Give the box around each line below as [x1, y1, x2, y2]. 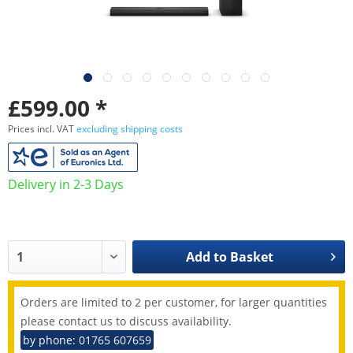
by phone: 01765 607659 [23, 332, 151, 347]
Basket [229, 247, 273, 266]
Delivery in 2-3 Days [8, 176, 124, 193]
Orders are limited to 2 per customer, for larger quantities [20, 294, 327, 310]
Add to [185, 247, 227, 266]
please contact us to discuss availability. [20, 313, 232, 329]
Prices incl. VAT [8, 122, 76, 136]
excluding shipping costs [76, 122, 183, 136]
